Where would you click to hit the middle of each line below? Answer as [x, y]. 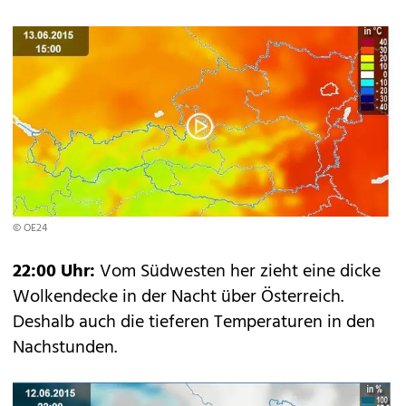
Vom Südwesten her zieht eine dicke [238, 272]
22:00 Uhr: [54, 272]
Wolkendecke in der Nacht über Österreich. [178, 297]
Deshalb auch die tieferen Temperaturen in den [194, 323]
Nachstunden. [65, 348]
